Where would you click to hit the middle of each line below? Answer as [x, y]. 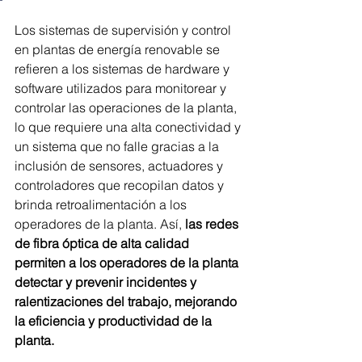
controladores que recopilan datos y [121, 185]
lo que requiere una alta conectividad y [129, 127]
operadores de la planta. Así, [98, 224]
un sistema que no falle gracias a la [118, 147]
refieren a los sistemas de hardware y [124, 69]
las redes [212, 224]
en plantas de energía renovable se [119, 50]
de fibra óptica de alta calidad [103, 244]
